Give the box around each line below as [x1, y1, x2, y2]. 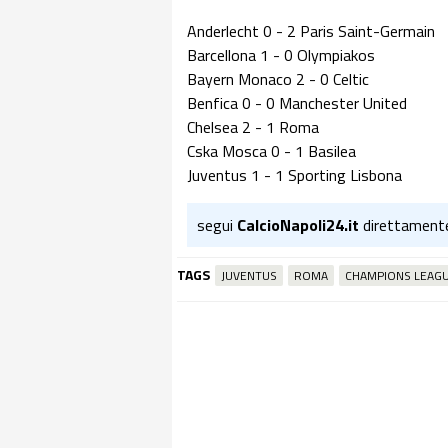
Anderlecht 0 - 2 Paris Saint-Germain [187, 19, 435, 43]
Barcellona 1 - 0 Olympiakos [187, 43, 375, 67]
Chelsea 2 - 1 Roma [187, 115, 319, 139]
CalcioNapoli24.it [237, 213, 359, 237]
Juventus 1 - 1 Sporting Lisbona [187, 163, 402, 187]
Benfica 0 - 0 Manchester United [187, 91, 407, 115]
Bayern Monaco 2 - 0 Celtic [187, 67, 369, 91]
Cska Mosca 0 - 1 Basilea [187, 139, 356, 163]
